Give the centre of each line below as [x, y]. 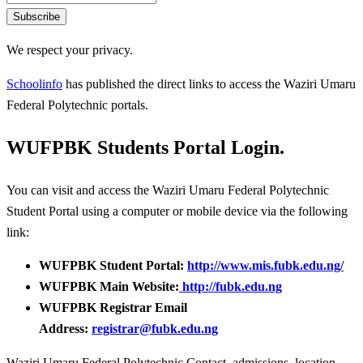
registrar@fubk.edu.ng [155, 329]
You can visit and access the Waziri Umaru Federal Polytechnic [168, 190]
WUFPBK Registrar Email [113, 308]
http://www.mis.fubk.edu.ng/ [265, 266]
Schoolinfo [34, 83]
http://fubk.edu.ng [231, 287]
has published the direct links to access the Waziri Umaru [209, 83]
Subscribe [36, 17]
